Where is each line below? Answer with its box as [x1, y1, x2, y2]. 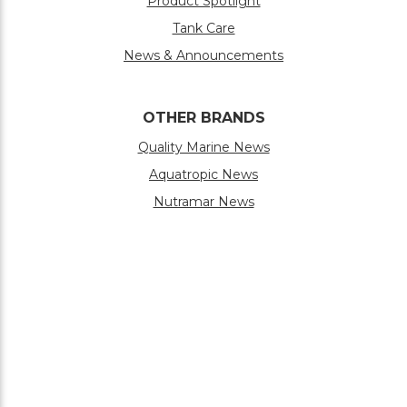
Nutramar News [153, 193, 254, 210]
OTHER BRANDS [142, 109, 265, 127]
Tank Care [172, 20, 235, 37]
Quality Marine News [137, 138, 270, 155]
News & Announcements [124, 47, 283, 65]
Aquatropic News [149, 165, 258, 183]
